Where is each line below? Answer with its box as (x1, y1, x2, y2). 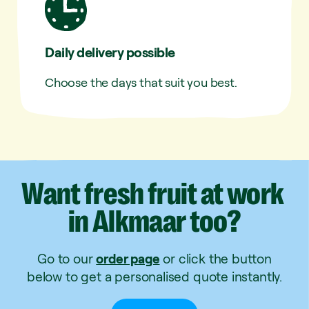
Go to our (37, 250, 97, 267)
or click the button (159, 250, 272, 267)
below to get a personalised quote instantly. (26, 268, 283, 285)
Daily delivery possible (45, 43, 175, 61)
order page (96, 250, 160, 267)
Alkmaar (92, 203, 186, 239)
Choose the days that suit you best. (45, 74, 237, 90)
